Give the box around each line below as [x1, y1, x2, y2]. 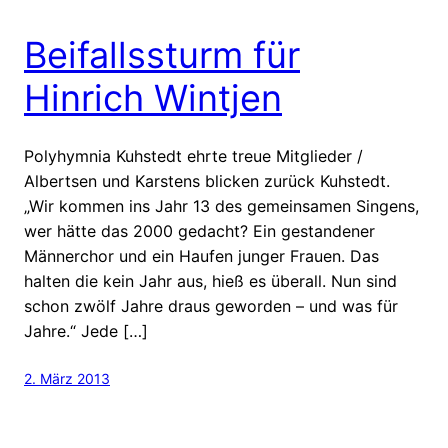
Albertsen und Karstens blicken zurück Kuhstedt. [24, 170, 390, 191]
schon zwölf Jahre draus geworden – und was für [24, 295, 398, 316]
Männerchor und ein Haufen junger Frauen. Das [24, 245, 379, 266]
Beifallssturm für [24, 32, 300, 77]
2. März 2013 [24, 369, 110, 387]
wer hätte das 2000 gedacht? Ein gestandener [24, 220, 375, 241]
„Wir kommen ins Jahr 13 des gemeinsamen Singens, [24, 195, 419, 216]
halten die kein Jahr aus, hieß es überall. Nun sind [24, 270, 397, 291]
